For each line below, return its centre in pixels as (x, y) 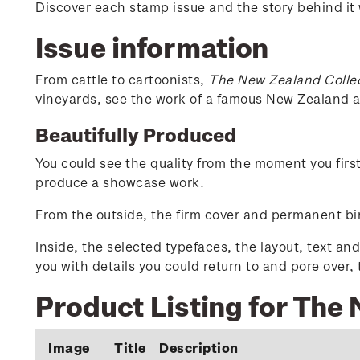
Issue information (152, 46)
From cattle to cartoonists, (122, 79)
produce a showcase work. (120, 182)
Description (199, 348)
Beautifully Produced (136, 134)
